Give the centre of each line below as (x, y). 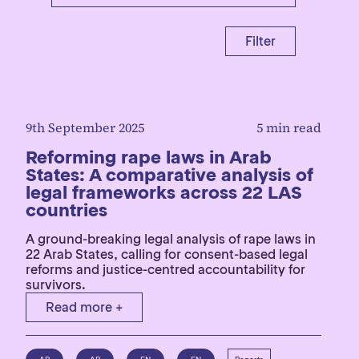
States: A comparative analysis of (169, 175)
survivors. (56, 284)
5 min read (289, 127)
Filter (260, 41)
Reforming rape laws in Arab (149, 157)
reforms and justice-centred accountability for (165, 269)
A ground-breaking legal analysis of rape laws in (171, 239)
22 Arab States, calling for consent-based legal (167, 254)
